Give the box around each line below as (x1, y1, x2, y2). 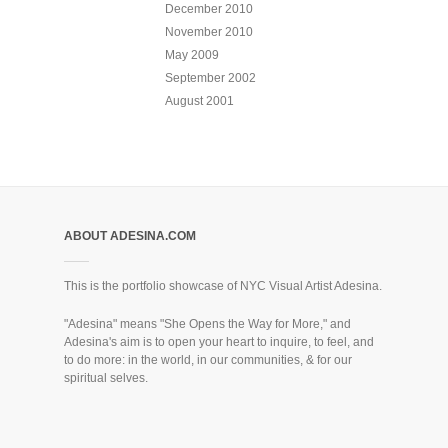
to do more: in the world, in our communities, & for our (63, 352, 352, 367)
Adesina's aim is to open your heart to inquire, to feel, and (63, 334, 374, 349)
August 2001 (164, 93, 234, 108)
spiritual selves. (63, 370, 148, 385)
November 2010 (164, 24, 253, 39)
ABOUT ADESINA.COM (63, 228, 196, 243)
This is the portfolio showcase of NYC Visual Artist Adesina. (63, 278, 382, 293)
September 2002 (164, 70, 256, 85)
